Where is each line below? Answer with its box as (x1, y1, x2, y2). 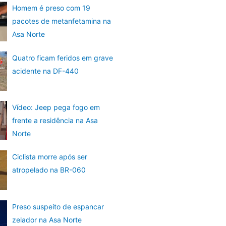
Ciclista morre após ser (12, 152, 87, 161)
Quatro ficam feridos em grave (12, 53, 113, 62)
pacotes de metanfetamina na (12, 17, 111, 26)
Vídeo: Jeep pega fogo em (12, 103, 100, 112)
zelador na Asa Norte (12, 215, 82, 224)
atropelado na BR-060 (12, 165, 86, 175)
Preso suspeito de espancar (12, 202, 104, 211)
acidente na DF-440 (12, 66, 79, 75)
